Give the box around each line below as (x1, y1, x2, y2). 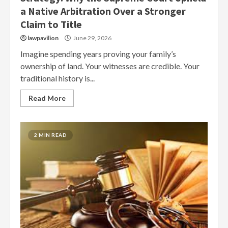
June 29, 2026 (72, 34, 111, 42)
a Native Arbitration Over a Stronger (20, 5, 186, 17)
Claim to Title (20, 18, 82, 31)
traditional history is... (20, 73, 95, 83)
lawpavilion (27, 34, 59, 42)
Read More (28, 94, 66, 102)
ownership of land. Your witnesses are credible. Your (20, 61, 199, 71)
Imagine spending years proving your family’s (20, 49, 176, 59)
